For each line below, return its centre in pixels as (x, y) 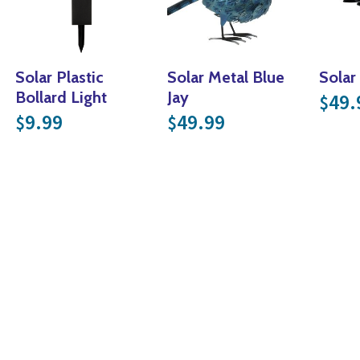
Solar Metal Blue (225, 77)
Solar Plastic (59, 77)
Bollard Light (61, 97)
